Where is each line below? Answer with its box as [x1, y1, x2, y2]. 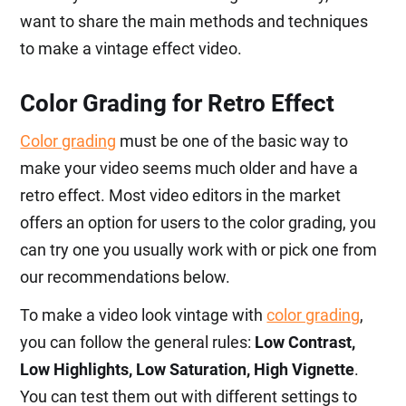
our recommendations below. [20, 267, 231, 286]
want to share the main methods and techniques [20, 12, 369, 31]
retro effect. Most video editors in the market [20, 186, 342, 205]
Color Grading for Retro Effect [20, 90, 335, 117]
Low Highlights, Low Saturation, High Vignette [20, 360, 355, 379]
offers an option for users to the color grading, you [20, 213, 377, 232]
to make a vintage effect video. [20, 39, 243, 58]
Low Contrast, [255, 333, 356, 352]
